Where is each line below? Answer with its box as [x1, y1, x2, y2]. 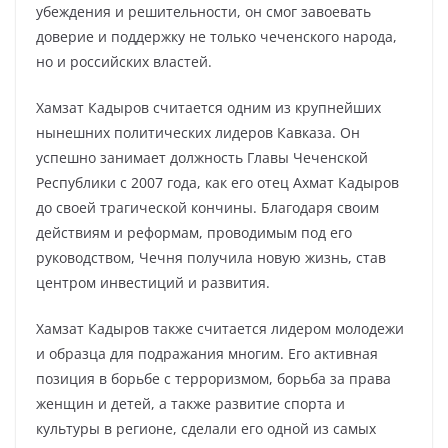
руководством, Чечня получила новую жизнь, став [36, 248, 386, 267]
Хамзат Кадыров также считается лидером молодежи [36, 319, 404, 338]
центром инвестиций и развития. [36, 273, 270, 292]
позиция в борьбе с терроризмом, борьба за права [36, 369, 391, 388]
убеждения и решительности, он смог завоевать [36, 2, 371, 21]
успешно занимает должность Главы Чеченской [36, 148, 368, 167]
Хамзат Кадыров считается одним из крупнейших [36, 98, 381, 117]
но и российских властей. [36, 52, 212, 71]
